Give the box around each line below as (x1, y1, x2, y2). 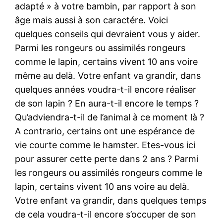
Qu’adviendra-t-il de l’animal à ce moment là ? (15, 111, 205, 122)
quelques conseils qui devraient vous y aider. (15, 28, 201, 39)
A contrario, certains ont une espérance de (15, 125, 195, 136)
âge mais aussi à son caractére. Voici (15, 14, 168, 25)
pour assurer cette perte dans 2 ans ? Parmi (15, 153, 199, 164)
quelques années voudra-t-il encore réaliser (15, 84, 197, 95)
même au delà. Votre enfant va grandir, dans (15, 70, 201, 81)
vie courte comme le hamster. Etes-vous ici (15, 139, 196, 150)
